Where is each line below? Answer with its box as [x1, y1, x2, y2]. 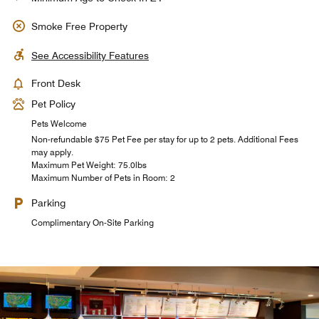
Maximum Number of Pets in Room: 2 [31, 172, 175, 183]
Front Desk [31, 78, 80, 89]
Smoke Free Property [31, 21, 127, 32]
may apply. [31, 147, 73, 157]
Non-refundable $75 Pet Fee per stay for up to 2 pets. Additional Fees [31, 134, 298, 145]
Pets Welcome [31, 118, 87, 129]
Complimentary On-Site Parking [31, 217, 154, 228]
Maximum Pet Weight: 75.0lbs [31, 159, 147, 170]
